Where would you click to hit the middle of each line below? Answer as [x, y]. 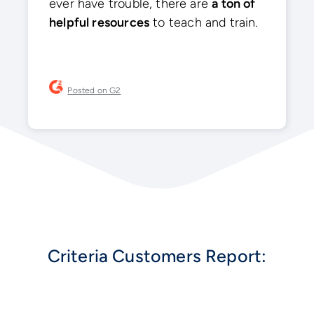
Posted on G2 [94, 90]
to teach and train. [204, 23]
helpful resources [100, 23]
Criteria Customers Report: [157, 256]
